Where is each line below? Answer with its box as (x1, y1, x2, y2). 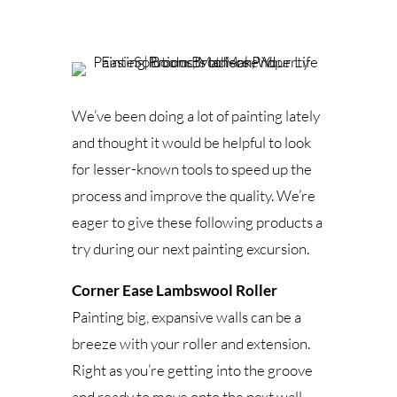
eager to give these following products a (71, 213, 323, 232)
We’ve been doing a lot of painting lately (71, 106, 320, 126)
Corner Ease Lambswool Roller (71, 281, 277, 300)
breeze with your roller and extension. (71, 334, 310, 354)
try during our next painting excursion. (71, 239, 309, 259)
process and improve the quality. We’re (71, 186, 315, 206)
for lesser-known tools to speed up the (71, 160, 312, 179)
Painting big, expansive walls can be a (71, 307, 301, 327)
